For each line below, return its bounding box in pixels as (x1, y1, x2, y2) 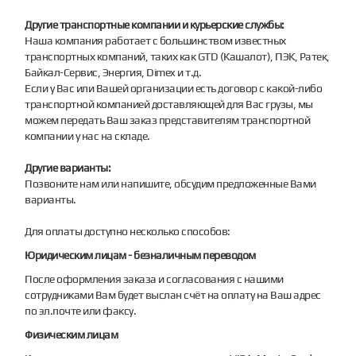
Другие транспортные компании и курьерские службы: (25, 17, 284, 31)
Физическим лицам (25, 327, 118, 341)
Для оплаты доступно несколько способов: (25, 224, 230, 238)
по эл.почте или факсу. (25, 304, 137, 317)
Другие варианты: (25, 161, 111, 174)
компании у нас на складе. (25, 129, 150, 142)
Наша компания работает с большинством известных (25, 33, 286, 47)
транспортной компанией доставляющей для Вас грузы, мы (25, 97, 313, 110)
